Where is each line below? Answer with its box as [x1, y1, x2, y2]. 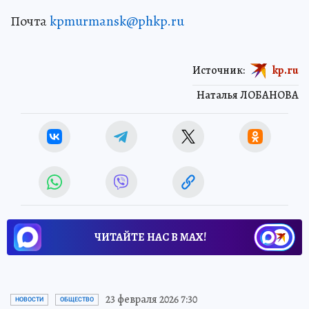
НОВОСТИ [15, 296, 43, 303]
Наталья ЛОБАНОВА [197, 88, 299, 103]
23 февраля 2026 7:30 [106, 292, 197, 308]
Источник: [192, 62, 245, 78]
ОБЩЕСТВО [60, 296, 94, 303]
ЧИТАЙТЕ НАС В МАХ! [94, 230, 206, 246]
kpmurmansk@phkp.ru [50, 12, 184, 31]
